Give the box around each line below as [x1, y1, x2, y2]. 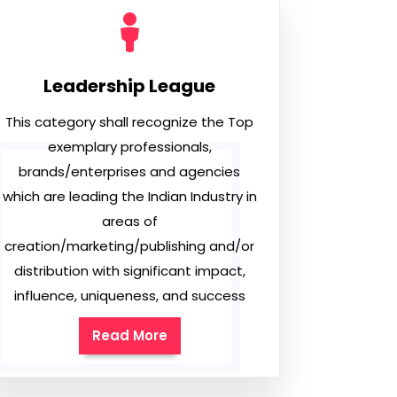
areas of [101, 212, 158, 230]
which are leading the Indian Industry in [2, 187, 257, 206]
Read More [91, 326, 167, 345]
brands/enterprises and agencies [19, 162, 240, 181]
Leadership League [43, 74, 215, 98]
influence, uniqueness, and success [13, 286, 245, 305]
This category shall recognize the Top [5, 113, 253, 131]
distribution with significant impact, [13, 261, 245, 280]
